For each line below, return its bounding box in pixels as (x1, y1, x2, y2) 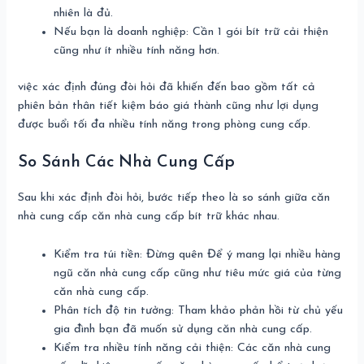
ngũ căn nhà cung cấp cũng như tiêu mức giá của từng (54, 266, 342, 279)
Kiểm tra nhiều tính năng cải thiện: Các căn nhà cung (54, 341, 331, 354)
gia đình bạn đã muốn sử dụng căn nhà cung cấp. (54, 323, 313, 336)
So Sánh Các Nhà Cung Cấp (18, 154, 236, 171)
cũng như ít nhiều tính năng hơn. (54, 44, 220, 57)
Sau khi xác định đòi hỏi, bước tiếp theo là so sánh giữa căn (18, 192, 331, 205)
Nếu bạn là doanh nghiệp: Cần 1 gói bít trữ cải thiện (54, 25, 329, 38)
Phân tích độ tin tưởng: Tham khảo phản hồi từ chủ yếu (54, 304, 344, 317)
